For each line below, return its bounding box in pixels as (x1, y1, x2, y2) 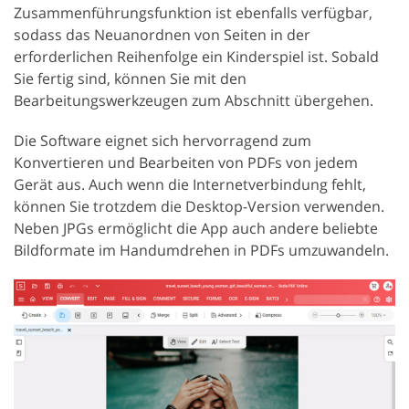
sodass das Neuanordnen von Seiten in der (14, 24, 310, 45)
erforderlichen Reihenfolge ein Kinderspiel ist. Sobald (14, 46, 379, 67)
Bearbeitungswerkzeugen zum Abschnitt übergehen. (14, 89, 373, 110)
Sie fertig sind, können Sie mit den (14, 68, 246, 89)
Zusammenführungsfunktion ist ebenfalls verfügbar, (14, 2, 372, 23)
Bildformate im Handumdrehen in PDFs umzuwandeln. (14, 239, 389, 260)
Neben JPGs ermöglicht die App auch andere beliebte (14, 217, 378, 238)
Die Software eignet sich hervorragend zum (14, 130, 311, 151)
